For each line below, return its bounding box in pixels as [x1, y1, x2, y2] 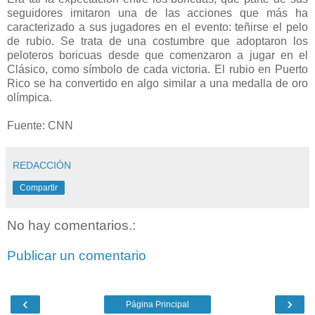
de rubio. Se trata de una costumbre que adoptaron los [7, 34, 308, 47]
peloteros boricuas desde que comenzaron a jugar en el [7, 49, 308, 61]
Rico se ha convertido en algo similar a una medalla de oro [7, 77, 308, 89]
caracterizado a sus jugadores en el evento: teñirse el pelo [7, 20, 308, 33]
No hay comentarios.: [7, 217, 136, 233]
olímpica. [7, 91, 52, 103]
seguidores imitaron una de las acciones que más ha [7, 6, 308, 19]
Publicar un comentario [7, 248, 146, 264]
